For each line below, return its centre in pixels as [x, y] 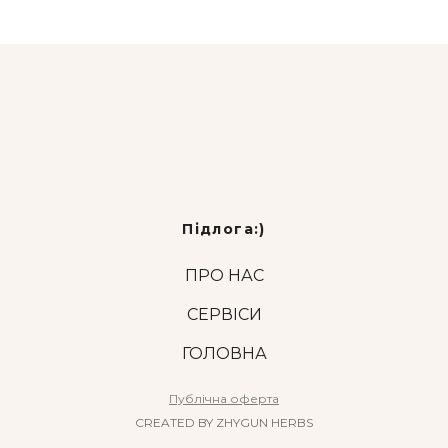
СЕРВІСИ [224, 315]
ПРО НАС [224, 276]
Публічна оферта [224, 399]
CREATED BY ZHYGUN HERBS [224, 423]
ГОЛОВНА [224, 354]
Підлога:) [224, 229]
